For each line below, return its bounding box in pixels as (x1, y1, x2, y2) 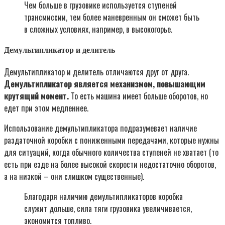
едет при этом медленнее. (4, 101, 88, 114)
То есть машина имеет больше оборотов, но (69, 89, 208, 102)
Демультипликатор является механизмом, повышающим (4, 77, 205, 90)
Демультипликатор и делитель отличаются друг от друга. (4, 65, 189, 78)
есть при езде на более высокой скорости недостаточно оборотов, (4, 158, 216, 170)
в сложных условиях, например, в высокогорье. (24, 23, 172, 36)
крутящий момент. (4, 89, 69, 102)
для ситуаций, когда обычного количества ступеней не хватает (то (4, 146, 218, 158)
